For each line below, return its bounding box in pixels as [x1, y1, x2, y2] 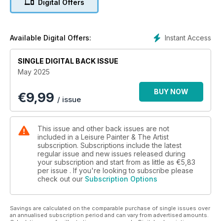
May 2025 [18, 67, 50, 76]
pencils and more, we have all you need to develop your [18, 22, 203, 31]
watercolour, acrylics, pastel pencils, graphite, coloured [20, 12, 201, 21]
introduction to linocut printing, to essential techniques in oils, [12, 2, 209, 11]
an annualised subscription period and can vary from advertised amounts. [10, 211, 209, 219]
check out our [37, 174, 85, 183]
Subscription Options [85, 174, 157, 183]
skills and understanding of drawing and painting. [31, 32, 190, 40]
